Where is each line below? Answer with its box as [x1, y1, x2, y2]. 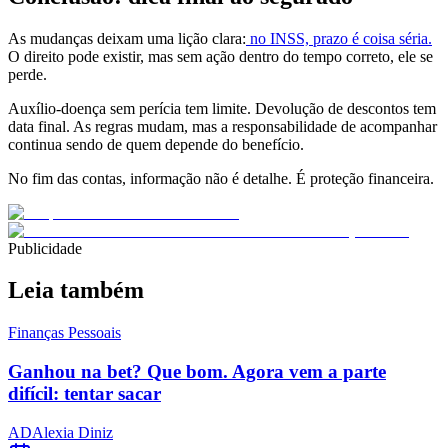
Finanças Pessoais [8, 324, 121, 342]
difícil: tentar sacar [8, 383, 161, 405]
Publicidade [8, 239, 82, 257]
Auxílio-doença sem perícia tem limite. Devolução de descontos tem [8, 99, 436, 117]
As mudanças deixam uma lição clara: [8, 29, 246, 47]
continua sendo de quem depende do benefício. [8, 135, 304, 153]
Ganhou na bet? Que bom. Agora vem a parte [8, 361, 386, 383]
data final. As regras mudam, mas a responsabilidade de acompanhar [8, 117, 437, 135]
